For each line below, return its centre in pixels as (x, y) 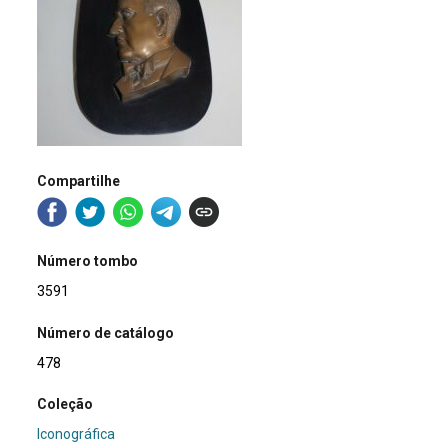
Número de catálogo (106, 332)
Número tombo (88, 261)
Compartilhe (79, 180)
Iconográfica (76, 433)
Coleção (65, 403)
